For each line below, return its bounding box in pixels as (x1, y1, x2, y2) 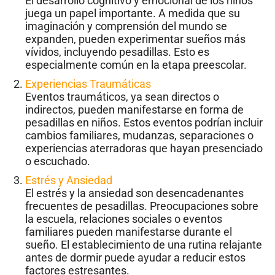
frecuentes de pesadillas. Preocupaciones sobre (25, 199, 258, 213)
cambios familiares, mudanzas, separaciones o (25, 129, 254, 142)
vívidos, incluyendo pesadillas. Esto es (25, 45, 209, 59)
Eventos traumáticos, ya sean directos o (25, 90, 219, 104)
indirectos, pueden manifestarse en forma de (25, 103, 244, 117)
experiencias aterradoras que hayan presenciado (25, 142, 263, 155)
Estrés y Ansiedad (25, 174, 112, 187)
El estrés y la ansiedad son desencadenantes (25, 187, 244, 200)
